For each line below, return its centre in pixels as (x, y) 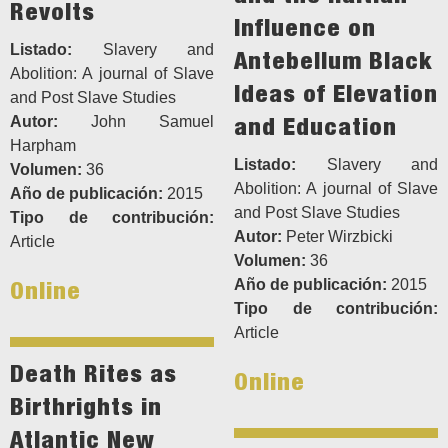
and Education (315, 126)
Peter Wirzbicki (337, 237)
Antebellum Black (333, 60)
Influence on (305, 27)
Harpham (43, 146)
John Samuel (136, 122)
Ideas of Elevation (336, 93)
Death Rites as (93, 373)
